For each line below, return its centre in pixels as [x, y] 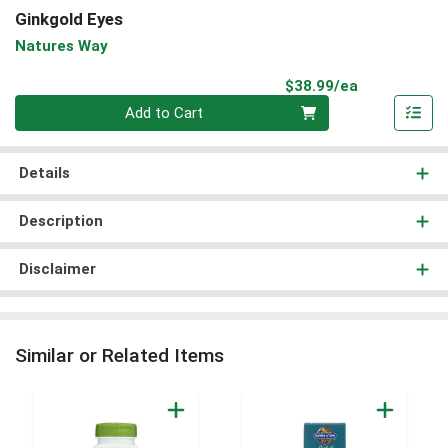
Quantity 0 [48, 105]
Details [44, 173]
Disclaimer [57, 269]
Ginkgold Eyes [69, 19]
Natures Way [61, 45]
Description [60, 221]
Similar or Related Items [119, 356]
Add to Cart [164, 113]
